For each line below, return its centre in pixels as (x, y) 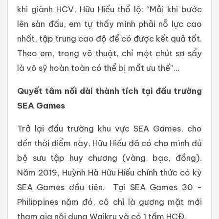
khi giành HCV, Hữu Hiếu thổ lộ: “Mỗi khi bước (109, 9)
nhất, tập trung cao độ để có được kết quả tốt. (109, 39)
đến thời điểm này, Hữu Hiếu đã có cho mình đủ (109, 143)
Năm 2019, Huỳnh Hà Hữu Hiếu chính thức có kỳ (109, 173)
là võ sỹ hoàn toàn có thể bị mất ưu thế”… (98, 68)
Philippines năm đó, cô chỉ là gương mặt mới (109, 202)
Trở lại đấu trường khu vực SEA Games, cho (109, 129)
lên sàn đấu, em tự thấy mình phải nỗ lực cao (109, 24)
